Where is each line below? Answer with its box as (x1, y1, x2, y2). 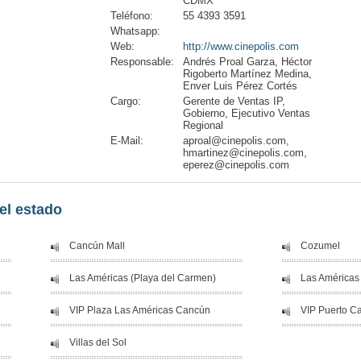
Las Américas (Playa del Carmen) (69, 272, 216, 284)
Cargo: (110, 95, 141, 107)
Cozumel (301, 240, 340, 251)
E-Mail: (110, 135, 143, 147)
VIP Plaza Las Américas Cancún (69, 305, 210, 316)
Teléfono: (110, 10, 153, 22)
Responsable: (110, 56, 174, 68)
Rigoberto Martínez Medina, (183, 68, 312, 80)
